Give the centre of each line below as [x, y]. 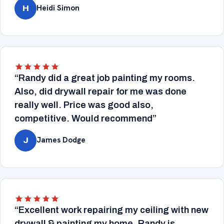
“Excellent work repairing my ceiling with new [111, 210]
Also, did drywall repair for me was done [100, 91]
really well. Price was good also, [84, 105]
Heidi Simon [58, 8]
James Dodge [61, 140]
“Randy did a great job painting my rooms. [105, 78]
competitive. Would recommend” [85, 118]
